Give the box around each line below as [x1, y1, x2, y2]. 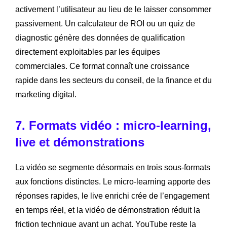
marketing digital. [15, 90, 77, 99]
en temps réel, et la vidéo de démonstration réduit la [15, 206, 200, 215]
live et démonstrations [15, 135, 144, 149]
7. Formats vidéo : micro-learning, [15, 119, 211, 133]
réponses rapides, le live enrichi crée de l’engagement [15, 192, 209, 201]
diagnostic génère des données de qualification [15, 33, 185, 43]
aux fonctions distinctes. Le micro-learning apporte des [15, 177, 210, 186]
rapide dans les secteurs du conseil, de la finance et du [15, 76, 212, 85]
